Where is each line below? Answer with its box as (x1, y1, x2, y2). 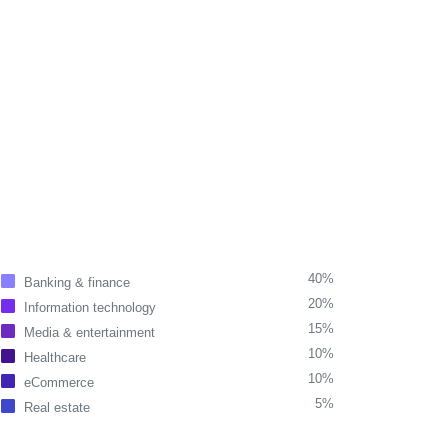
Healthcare (24, 350, 86, 365)
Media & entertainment (24, 325, 155, 340)
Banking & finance (24, 275, 130, 290)
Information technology (24, 300, 156, 315)
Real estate (24, 400, 90, 415)
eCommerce (24, 375, 94, 390)
